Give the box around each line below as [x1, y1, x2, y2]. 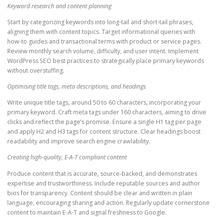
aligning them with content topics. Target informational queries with [7, 28, 195, 36]
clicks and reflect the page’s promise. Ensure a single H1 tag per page [7, 118, 201, 126]
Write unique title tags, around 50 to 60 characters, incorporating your [7, 98, 201, 107]
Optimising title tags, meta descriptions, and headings [7, 82, 146, 91]
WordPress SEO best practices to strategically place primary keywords [7, 57, 204, 65]
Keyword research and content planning [7, 1, 111, 10]
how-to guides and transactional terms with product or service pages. [7, 37, 201, 46]
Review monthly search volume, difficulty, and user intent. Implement [7, 47, 199, 56]
